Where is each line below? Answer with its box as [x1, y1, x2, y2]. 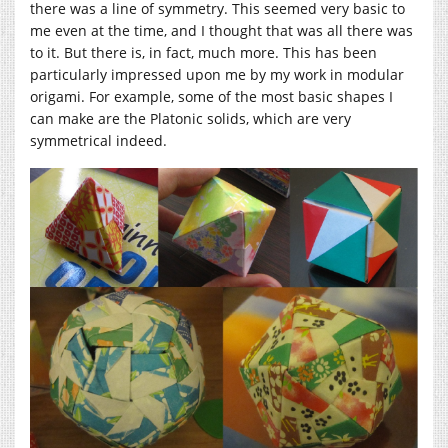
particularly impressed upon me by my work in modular [30, 64, 404, 84]
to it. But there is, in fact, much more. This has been [30, 42, 377, 62]
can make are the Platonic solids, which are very [30, 108, 351, 128]
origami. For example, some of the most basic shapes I [30, 86, 393, 106]
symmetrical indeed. [30, 130, 167, 150]
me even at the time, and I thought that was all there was [30, 20, 413, 40]
